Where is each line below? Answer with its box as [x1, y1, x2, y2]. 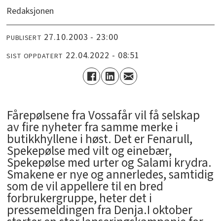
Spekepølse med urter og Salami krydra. [6, 154, 212, 172]
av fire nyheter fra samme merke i [6, 118, 178, 137]
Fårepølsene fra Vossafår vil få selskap [6, 107, 200, 125]
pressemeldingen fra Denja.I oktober [6, 201, 192, 220]
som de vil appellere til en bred [6, 178, 163, 196]
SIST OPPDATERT [6, 51, 64, 61]
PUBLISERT [6, 33, 42, 43]
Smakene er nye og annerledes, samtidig [6, 166, 214, 184]
